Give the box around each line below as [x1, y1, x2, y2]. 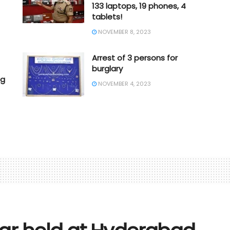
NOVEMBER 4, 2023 [97, 79, 151, 88]
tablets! [92, 11, 122, 22]
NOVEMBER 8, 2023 [97, 27, 151, 36]
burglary [92, 63, 123, 74]
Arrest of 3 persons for [92, 52, 178, 63]
